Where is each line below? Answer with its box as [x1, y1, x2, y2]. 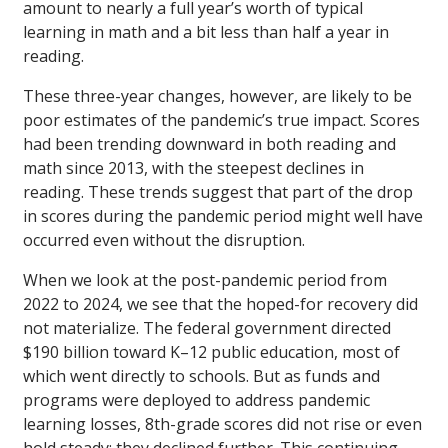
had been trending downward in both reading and [23, 132, 396, 155]
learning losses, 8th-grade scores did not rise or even [23, 412, 422, 435]
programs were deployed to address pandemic [23, 388, 370, 411]
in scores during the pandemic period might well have [23, 204, 423, 227]
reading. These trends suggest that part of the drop [23, 180, 413, 203]
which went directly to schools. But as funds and [23, 364, 380, 387]
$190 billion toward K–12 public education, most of [23, 340, 400, 363]
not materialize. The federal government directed [23, 316, 391, 339]
